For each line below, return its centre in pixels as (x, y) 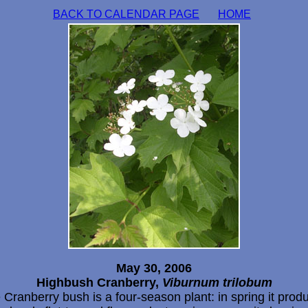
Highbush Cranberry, (99, 283)
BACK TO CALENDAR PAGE (126, 14)
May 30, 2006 (154, 268)
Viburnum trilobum (217, 283)
